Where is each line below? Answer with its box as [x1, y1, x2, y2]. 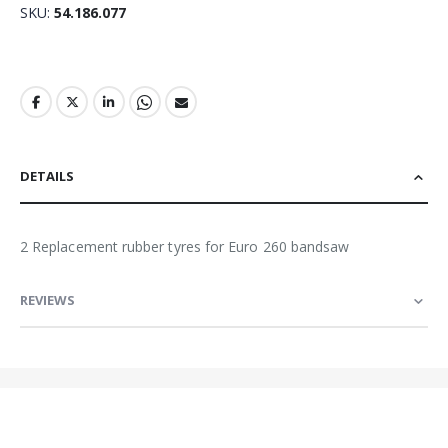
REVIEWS [20, 291, 75, 310]
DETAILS [20, 167, 74, 186]
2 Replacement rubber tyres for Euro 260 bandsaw [20, 237, 350, 257]
